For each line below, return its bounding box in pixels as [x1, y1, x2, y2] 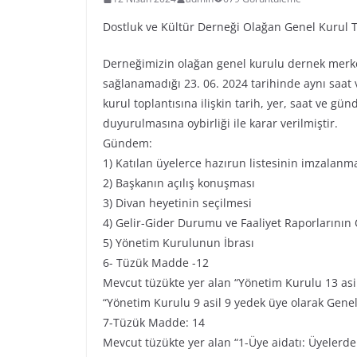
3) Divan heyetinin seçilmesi [102, 195, 252, 211]
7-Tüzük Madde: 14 [102, 315, 205, 331]
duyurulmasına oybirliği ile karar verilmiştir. [102, 116, 338, 131]
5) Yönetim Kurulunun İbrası [102, 235, 254, 251]
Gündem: [102, 135, 152, 151]
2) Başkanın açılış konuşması [102, 175, 255, 191]
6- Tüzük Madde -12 [102, 255, 209, 271]
